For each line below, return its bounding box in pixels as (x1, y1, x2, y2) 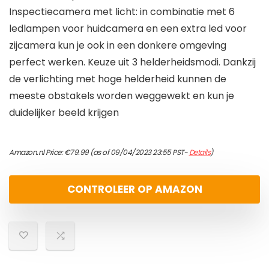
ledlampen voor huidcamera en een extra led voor (9, 22, 247, 36)
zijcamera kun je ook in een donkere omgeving (9, 38, 226, 53)
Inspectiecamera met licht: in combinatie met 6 (9, 5, 235, 19)
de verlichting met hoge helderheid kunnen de (9, 72, 226, 86)
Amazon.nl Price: (9, 147, 64, 158)
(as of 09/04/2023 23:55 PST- (88, 147, 189, 158)
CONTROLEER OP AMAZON (67, 182, 202, 197)
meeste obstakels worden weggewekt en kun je (9, 89, 234, 103)
